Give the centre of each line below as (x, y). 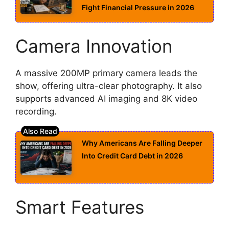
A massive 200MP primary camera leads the (106, 73)
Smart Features (80, 207)
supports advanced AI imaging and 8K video (106, 99)
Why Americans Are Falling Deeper (142, 143)
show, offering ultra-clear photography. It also (109, 86)
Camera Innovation (94, 46)
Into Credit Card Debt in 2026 (132, 155)
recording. (36, 112)
